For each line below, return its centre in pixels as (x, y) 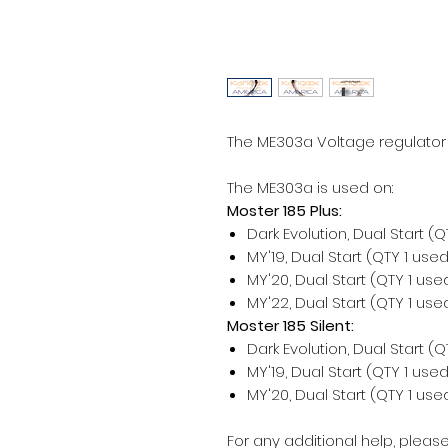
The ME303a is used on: (310, 188)
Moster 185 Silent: (290, 326)
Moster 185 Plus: (284, 211)
